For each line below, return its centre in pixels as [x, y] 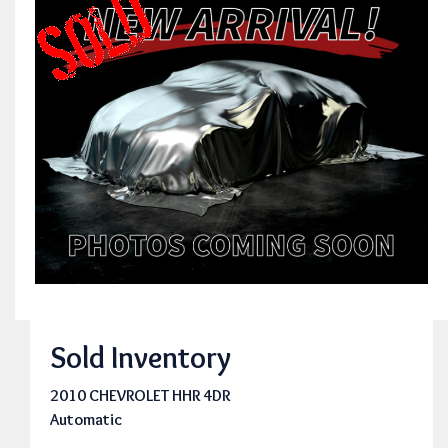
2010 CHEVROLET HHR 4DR [140, 395]
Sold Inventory [140, 357]
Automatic [86, 419]
